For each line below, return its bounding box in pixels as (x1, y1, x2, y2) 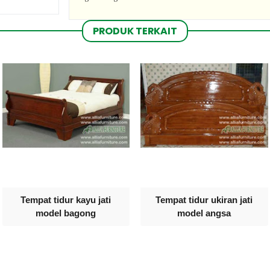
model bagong (36, 208, 96, 219)
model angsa (177, 208, 231, 219)
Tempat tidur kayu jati (20, 195, 111, 206)
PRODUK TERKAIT (93, 24, 177, 38)
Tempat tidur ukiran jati (155, 195, 253, 206)
